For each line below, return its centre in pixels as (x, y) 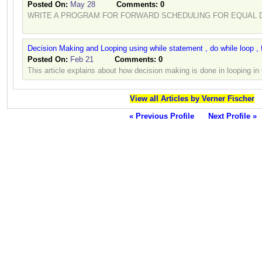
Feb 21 (82, 60)
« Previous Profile (161, 116)
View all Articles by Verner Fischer (192, 99)
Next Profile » (232, 116)
